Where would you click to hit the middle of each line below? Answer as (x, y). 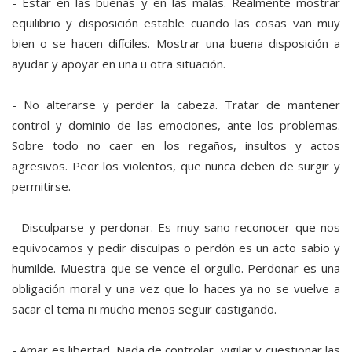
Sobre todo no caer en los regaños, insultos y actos (176, 146)
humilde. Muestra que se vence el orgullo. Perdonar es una (176, 268)
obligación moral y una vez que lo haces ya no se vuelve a (176, 289)
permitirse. (41, 187)
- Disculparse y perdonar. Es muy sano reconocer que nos (176, 227)
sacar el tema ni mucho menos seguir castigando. (144, 309)
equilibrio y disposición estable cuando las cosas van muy (176, 23)
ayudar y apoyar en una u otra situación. (119, 64)
